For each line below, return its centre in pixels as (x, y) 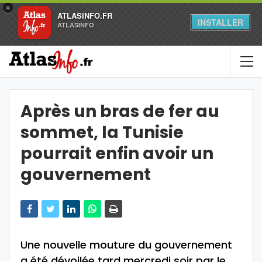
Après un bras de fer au (120, 111)
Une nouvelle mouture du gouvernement (126, 245)
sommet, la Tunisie (102, 132)
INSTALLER (220, 22)
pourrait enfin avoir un (117, 154)
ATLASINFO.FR (85, 15)
